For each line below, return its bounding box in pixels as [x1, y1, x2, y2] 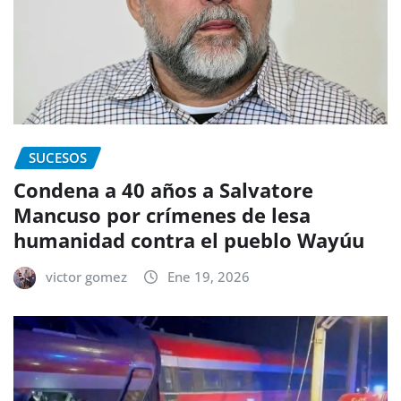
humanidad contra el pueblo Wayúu [13, 226, 364, 254]
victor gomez [46, 268, 127, 286]
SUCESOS [29, 148, 87, 166]
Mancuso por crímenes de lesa [13, 201, 311, 229]
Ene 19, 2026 [167, 268, 250, 286]
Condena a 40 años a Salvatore [13, 176, 313, 204]
